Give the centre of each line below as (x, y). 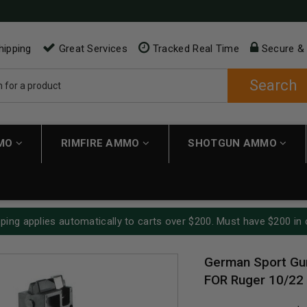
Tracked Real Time (194, 49)
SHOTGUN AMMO (234, 143)
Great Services (91, 49)
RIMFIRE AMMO (102, 143)
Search (273, 86)
